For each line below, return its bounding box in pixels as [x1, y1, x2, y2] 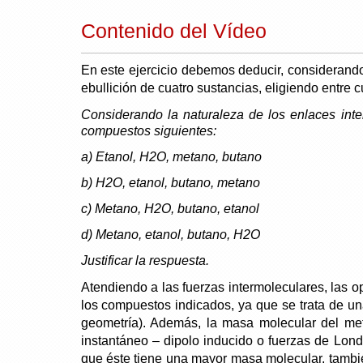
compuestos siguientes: [80, 123, 216, 138]
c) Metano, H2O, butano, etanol [80, 201, 259, 216]
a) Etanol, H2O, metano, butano [80, 149, 262, 164]
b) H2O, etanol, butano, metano [80, 175, 260, 190]
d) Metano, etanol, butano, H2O [80, 227, 260, 241]
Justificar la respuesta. [80, 253, 209, 267]
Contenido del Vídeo [80, 19, 267, 42]
